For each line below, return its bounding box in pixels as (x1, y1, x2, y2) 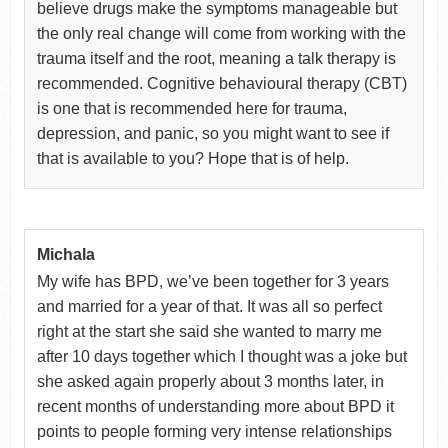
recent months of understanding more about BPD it (36, 397, 394, 415)
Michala (36, 245, 95, 263)
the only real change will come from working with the (36, 24, 406, 42)
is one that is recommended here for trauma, (36, 99, 347, 117)
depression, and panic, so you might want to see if (36, 124, 389, 142)
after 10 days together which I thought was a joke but (36, 347, 407, 365)
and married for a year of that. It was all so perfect (36, 297, 382, 315)
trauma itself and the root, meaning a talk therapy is (36, 49, 396, 67)
